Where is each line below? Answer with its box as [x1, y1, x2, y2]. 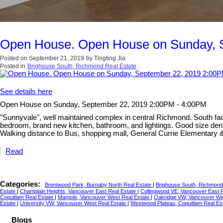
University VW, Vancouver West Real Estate [20, 200, 127, 207]
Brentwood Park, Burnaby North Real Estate [45, 182, 153, 188]
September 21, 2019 [29, 55, 84, 62]
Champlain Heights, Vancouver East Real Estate [20, 188, 137, 195]
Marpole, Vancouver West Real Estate [58, 194, 151, 201]
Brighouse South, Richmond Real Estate [27, 63, 136, 70]
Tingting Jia [94, 55, 125, 62]
